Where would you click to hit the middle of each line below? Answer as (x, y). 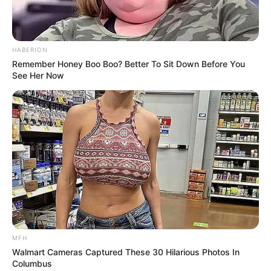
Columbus (32, 263)
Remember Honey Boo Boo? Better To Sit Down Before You (129, 64)
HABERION (30, 50)
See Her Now (38, 76)
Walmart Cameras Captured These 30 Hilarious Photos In (126, 252)
